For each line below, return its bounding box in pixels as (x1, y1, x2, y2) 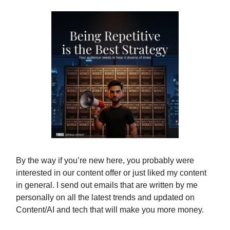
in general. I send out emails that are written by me (16, 181, 198, 190)
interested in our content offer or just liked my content (16, 168, 206, 178)
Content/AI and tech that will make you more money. (16, 205, 204, 215)
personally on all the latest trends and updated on (16, 193, 195, 202)
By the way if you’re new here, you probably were (16, 156, 194, 165)
